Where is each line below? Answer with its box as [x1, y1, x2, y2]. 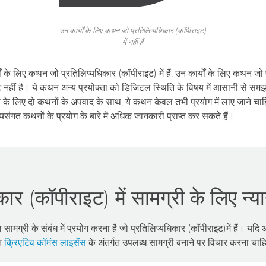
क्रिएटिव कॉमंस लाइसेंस [4, 236, 86, 248]
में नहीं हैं [122, 37, 144, 47]
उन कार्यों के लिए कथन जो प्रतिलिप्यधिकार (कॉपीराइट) [59, 26, 207, 36]
